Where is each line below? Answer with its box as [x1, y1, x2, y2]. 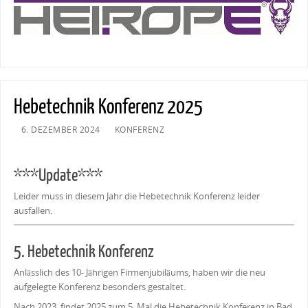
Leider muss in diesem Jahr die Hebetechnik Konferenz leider [13, 201, 260, 213]
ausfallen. [13, 215, 52, 228]
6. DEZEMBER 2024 [21, 134, 100, 146]
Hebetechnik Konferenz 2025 [13, 107, 203, 129]
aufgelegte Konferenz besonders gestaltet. [13, 291, 186, 304]
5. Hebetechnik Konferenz [13, 253, 154, 272]
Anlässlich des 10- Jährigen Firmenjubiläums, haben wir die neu [13, 277, 265, 289]
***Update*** [13, 177, 102, 196]
